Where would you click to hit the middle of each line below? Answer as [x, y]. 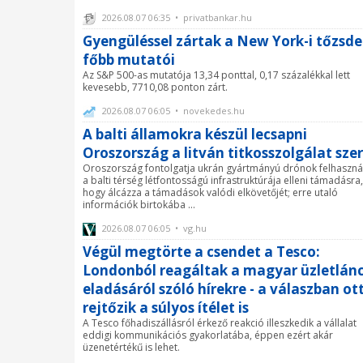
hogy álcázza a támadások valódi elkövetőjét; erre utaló [210, 193]
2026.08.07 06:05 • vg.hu [153, 228]
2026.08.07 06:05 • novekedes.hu [172, 111]
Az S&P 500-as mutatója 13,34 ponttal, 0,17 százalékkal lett [216, 75]
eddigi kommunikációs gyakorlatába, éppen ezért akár [208, 335]
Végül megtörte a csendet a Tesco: [201, 252]
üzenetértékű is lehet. [131, 348]
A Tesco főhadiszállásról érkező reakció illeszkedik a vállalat [220, 323]
